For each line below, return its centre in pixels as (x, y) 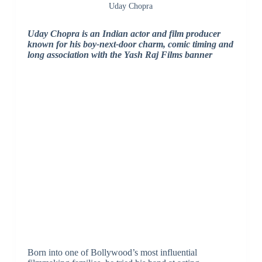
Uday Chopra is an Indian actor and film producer (124, 34)
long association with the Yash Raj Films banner (120, 55)
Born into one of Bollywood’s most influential (112, 253)
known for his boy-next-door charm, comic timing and (130, 44)
